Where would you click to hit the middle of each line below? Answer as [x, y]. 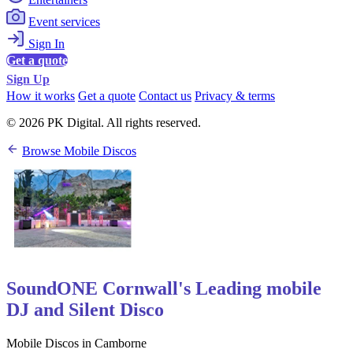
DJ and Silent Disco [85, 310]
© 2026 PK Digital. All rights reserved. [104, 123]
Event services [64, 22]
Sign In [45, 44]
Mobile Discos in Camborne [76, 344]
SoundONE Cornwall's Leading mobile [164, 289]
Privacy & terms [235, 96]
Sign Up [28, 80]
